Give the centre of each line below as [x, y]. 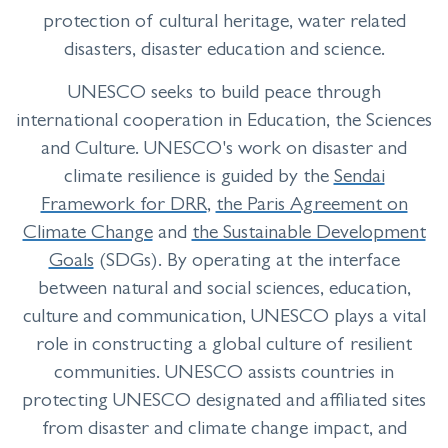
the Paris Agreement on [311, 206]
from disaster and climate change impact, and [224, 430]
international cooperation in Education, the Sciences [224, 122]
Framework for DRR [123, 206]
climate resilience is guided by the [198, 178]
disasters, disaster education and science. [224, 51]
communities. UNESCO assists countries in [224, 374]
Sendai [359, 178]
